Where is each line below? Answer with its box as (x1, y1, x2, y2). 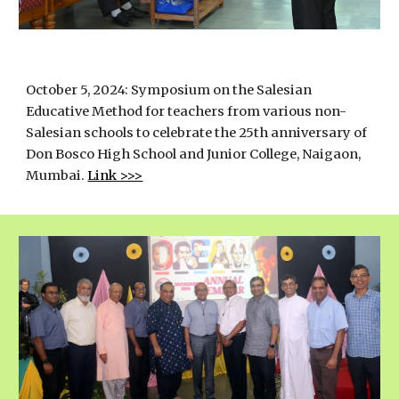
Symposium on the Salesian (131, 82, 313, 98)
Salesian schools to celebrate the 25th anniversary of (26, 125, 368, 141)
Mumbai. (26, 167, 88, 183)
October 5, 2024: (26, 82, 132, 98)
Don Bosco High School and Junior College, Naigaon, (26, 146, 362, 162)
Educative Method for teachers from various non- (26, 103, 347, 119)
